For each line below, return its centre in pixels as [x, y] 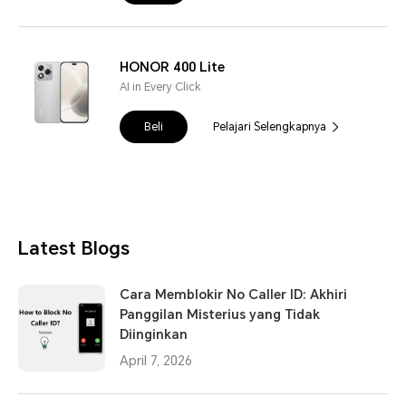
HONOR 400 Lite [172, 68]
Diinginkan [154, 335]
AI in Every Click [160, 87]
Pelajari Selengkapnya [270, 127]
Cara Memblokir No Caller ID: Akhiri [233, 295]
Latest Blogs [74, 249]
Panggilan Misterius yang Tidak [220, 315]
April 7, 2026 [156, 361]
